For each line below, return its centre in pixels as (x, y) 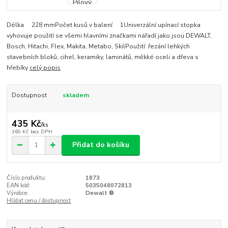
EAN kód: (19, 185)
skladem (76, 95)
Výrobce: (18, 193)
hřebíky (18, 67)
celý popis (45, 67)
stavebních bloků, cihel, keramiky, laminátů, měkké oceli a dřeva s (103, 57)
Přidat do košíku (101, 145)
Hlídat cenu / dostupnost (39, 201)
